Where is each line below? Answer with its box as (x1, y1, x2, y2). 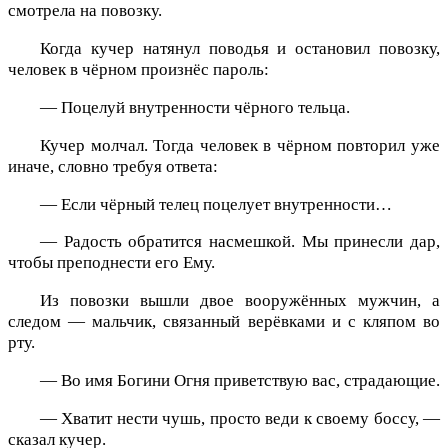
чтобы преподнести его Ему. (8, 253, 215, 273)
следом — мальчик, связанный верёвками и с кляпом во (8, 312, 440, 332)
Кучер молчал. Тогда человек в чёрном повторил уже (40, 135, 440, 155)
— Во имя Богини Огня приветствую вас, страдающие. (40, 370, 440, 390)
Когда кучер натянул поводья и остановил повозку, (40, 39, 440, 59)
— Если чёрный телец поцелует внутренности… (40, 194, 392, 214)
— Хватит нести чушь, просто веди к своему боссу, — (40, 408, 440, 428)
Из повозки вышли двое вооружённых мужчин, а (40, 291, 440, 311)
